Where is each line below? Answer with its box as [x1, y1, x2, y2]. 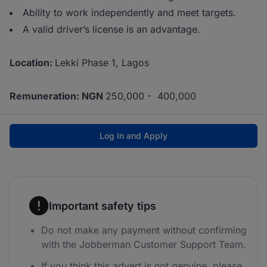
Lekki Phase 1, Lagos [55, 57, 149, 69]
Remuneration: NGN [10, 90, 105, 103]
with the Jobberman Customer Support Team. [41, 238, 246, 251]
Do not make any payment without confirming [41, 224, 247, 237]
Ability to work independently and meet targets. [23, 7, 236, 19]
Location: [10, 57, 55, 69]
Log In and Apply [100, 131, 167, 141]
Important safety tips [49, 199, 156, 212]
